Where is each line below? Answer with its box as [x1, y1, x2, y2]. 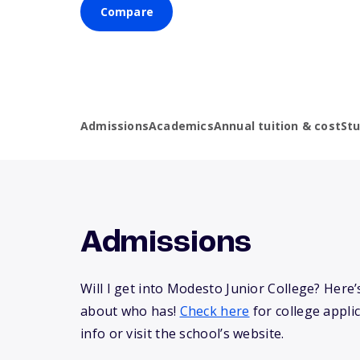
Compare [100, 4, 153, 20]
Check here [179, 302, 250, 321]
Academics [149, 118, 214, 134]
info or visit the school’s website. [80, 325, 284, 343]
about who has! [80, 302, 180, 321]
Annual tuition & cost [213, 118, 342, 134]
